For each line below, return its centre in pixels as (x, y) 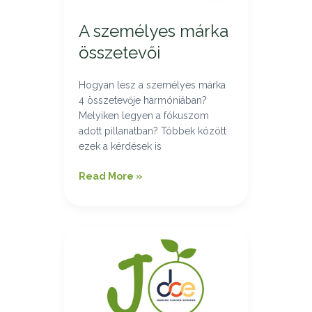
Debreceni (104, 233)
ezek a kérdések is (120, 147)
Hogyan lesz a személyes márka (152, 85)
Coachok (99, 248)
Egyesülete (107, 264)
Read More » (110, 177)
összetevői (119, 53)
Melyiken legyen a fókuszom (143, 116)
